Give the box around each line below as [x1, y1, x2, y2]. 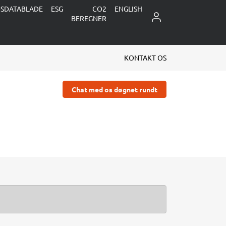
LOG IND [150, 10, 181, 21]
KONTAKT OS [124, 53, 166, 62]
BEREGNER [71, 14, 106, 23]
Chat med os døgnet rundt [71, 84, 157, 94]
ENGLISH [115, 4, 142, 13]
